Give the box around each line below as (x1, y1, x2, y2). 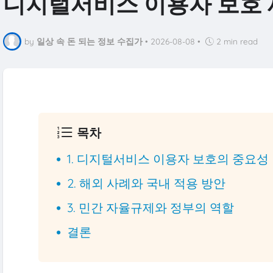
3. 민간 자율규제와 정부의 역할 (67, 200, 235, 216)
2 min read (216, 36, 258, 47)
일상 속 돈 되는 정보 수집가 (36, 36, 143, 47)
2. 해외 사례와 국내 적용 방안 (67, 175, 226, 191)
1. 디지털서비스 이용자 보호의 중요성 (67, 151, 269, 167)
